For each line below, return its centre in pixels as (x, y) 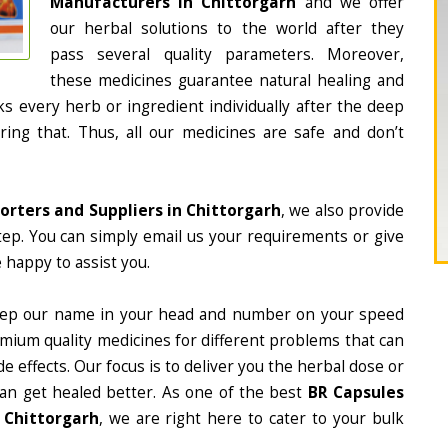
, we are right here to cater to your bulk (251, 418)
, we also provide (343, 210)
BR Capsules (356, 392)
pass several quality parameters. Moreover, (227, 54)
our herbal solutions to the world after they (227, 28)
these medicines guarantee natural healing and (227, 80)
